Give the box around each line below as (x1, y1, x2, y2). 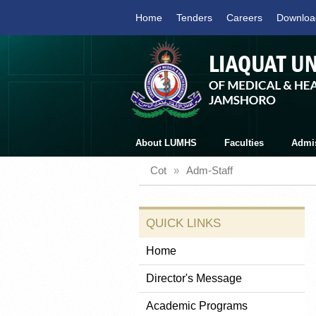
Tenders (176, 12, 212, 23)
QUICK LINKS (146, 217, 221, 230)
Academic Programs (146, 300, 248, 312)
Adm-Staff (186, 164, 233, 176)
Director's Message (146, 272, 242, 284)
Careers (226, 12, 262, 23)
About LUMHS (135, 138, 197, 148)
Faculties (224, 138, 264, 148)
